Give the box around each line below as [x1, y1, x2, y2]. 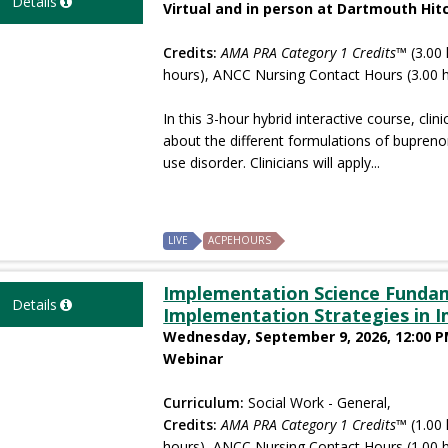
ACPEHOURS [208, 232, 272, 247]
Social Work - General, [244, 392, 392, 412]
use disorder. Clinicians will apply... [163, 152, 381, 172]
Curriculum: [163, 392, 245, 412]
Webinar [163, 348, 224, 368]
